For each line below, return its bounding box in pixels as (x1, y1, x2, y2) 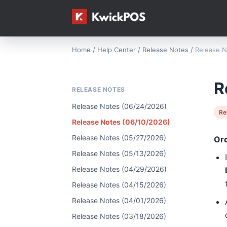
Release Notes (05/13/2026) (72, 149, 166, 158)
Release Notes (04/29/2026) (72, 165, 167, 173)
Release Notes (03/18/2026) (72, 212, 166, 220)
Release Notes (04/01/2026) (72, 196, 166, 205)
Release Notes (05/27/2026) (72, 133, 166, 142)
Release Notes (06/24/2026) (72, 102, 167, 110)
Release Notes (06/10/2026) (72, 118, 170, 126)
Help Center (97, 46, 136, 54)
